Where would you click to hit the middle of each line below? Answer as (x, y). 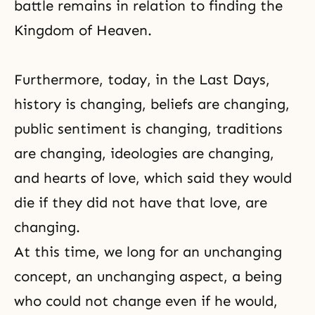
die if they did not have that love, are (141, 202)
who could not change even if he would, (146, 301)
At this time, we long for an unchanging (148, 252)
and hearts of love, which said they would (153, 178)
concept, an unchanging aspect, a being (148, 276)
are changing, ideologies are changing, (144, 153)
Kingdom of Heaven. (83, 30)
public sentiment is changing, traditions (148, 129)
